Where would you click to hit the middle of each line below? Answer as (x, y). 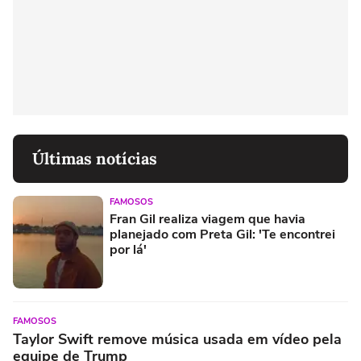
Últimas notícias (95, 158)
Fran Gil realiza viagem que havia (207, 219)
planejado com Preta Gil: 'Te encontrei (222, 234)
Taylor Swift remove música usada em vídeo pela (177, 339)
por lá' (128, 249)
